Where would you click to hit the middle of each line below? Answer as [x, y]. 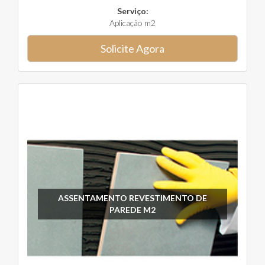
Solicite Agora [132, 49]
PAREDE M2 [132, 209]
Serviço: [132, 11]
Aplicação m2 [132, 23]
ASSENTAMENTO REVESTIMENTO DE [132, 198]
